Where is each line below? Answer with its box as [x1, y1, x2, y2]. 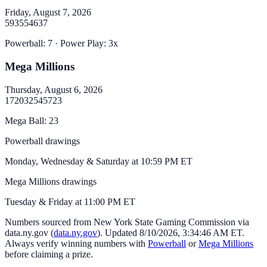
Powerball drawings [5, 135, 80, 146]
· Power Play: [55, 38, 108, 49]
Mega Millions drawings [5, 176, 97, 187]
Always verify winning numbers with [5, 238, 145, 249]
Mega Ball [5, 115, 44, 126]
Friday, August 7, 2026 [5, 7, 91, 18]
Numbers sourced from [5, 216, 94, 227]
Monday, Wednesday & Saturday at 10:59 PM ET [5, 156, 193, 166]
